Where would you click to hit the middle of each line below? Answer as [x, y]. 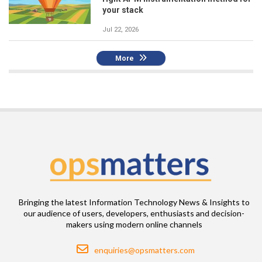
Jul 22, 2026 [120, 30]
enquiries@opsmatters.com [144, 250]
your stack [123, 10]
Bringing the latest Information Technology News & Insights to [134, 202]
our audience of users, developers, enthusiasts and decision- [134, 213]
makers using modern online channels [134, 225]
